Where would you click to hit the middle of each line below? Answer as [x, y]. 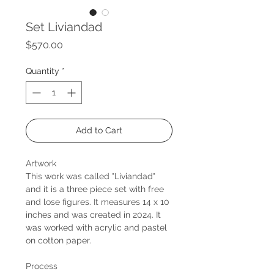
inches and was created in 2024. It [93, 214]
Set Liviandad [64, 27]
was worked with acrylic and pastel [96, 227]
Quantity [43, 71]
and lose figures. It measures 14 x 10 [98, 202]
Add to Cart [99, 130]
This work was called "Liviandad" [91, 176]
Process [42, 266]
